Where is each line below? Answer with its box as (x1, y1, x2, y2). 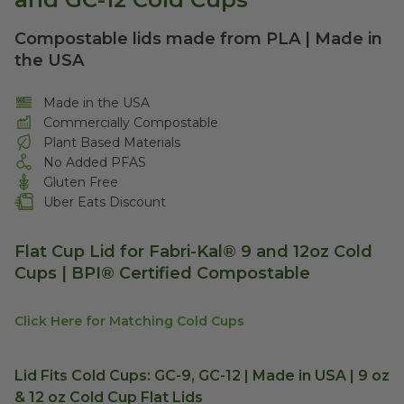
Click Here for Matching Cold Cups (14, 312, 244, 329)
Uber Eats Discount (43, 193, 167, 210)
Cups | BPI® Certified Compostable (14, 262, 310, 283)
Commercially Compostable (43, 114, 219, 131)
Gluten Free (43, 173, 119, 190)
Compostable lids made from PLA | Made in (14, 28, 382, 49)
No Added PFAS (43, 153, 147, 170)
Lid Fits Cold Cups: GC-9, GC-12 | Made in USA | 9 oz (14, 366, 390, 384)
